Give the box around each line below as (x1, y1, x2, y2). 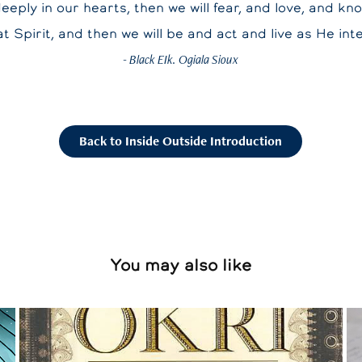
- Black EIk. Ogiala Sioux (123, 51, 239, 68)
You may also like (110, 255, 252, 276)
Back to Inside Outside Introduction (79, 133, 283, 149)
